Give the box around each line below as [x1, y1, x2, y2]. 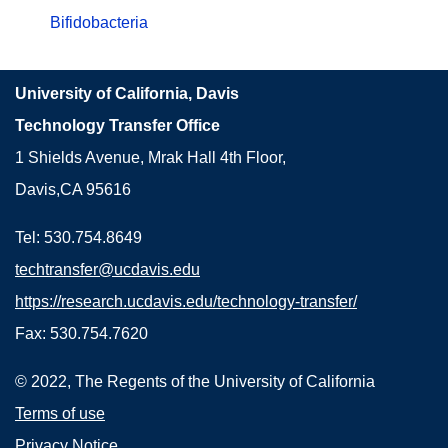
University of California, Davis [15, 85, 239, 102]
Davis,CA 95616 [15, 181, 131, 198]
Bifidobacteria [50, 14, 148, 31]
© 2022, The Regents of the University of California [15, 373, 375, 390]
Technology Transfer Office [15, 117, 220, 134]
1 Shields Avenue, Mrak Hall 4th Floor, [15, 149, 286, 166]
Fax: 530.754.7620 [15, 325, 148, 342]
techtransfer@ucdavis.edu [15, 261, 200, 278]
